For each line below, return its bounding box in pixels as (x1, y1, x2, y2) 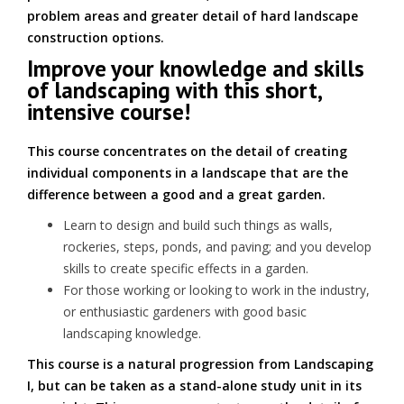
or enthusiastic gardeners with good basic (63, 303, 307, 320)
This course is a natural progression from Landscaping (27, 355, 373, 372)
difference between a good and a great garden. (27, 186, 326, 203)
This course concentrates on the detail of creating (27, 142, 347, 160)
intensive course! (27, 96, 190, 126)
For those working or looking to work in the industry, (63, 281, 370, 298)
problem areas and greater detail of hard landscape (27, 7, 358, 24)
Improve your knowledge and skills (27, 53, 364, 83)
